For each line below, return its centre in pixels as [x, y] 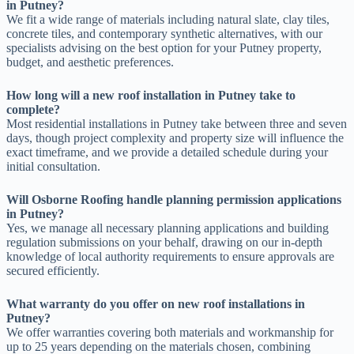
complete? [33, 109]
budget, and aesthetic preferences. [90, 62]
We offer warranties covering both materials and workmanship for [170, 332]
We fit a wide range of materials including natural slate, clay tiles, [168, 19]
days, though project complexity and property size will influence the [175, 137]
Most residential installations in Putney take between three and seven [177, 123]
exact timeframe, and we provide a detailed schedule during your [167, 152]
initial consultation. [53, 166]
